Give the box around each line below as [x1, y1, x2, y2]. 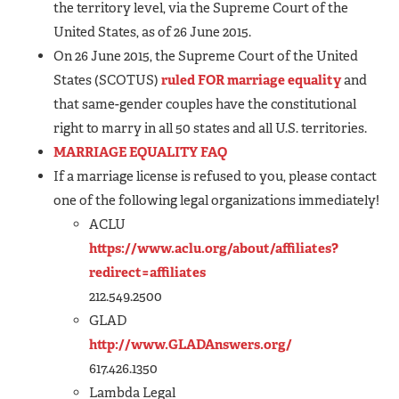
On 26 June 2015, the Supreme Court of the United [53, 46, 358, 65]
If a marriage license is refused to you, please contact [53, 167, 377, 185]
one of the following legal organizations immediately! [53, 191, 379, 209]
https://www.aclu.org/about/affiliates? [89, 239, 338, 257]
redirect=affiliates [89, 263, 206, 281]
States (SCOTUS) [53, 70, 161, 89]
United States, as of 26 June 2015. [53, 22, 251, 41]
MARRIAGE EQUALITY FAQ [53, 142, 227, 161]
